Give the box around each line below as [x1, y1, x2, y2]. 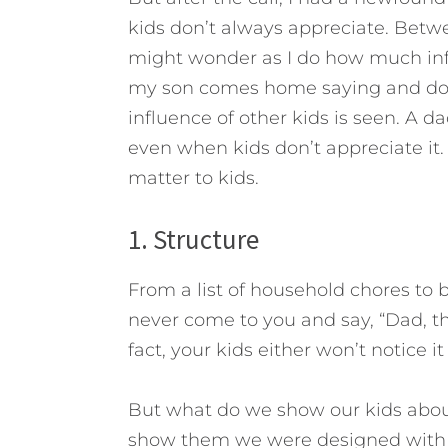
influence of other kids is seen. [127, 107, 405, 130]
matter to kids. [127, 167, 259, 190]
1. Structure [127, 222, 259, 257]
